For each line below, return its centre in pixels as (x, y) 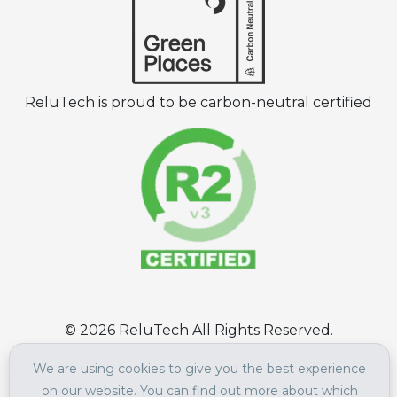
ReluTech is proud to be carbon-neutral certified (198, 102)
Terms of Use (143, 366)
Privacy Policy (253, 366)
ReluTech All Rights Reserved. (224, 330)
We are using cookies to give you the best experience (199, 368)
